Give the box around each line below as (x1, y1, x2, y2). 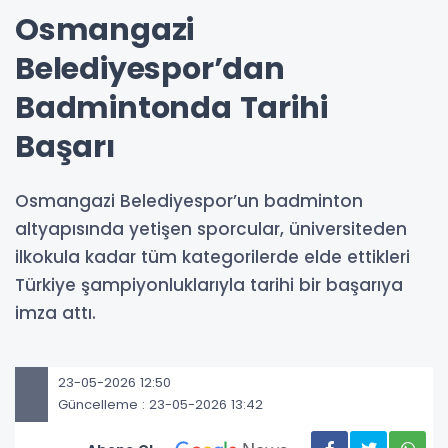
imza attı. (15, 300, 96, 325)
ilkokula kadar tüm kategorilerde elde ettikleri (15, 244, 410, 269)
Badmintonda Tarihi (15, 86, 328, 129)
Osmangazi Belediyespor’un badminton (15, 188, 363, 213)
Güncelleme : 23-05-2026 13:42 (58, 395, 263, 415)
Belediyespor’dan (15, 47, 285, 90)
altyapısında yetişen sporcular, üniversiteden (15, 216, 407, 241)
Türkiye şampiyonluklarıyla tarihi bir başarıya (15, 272, 403, 297)
